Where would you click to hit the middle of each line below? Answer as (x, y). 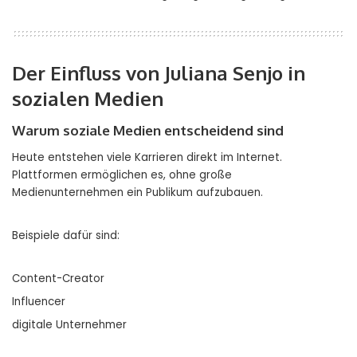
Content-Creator (58, 279)
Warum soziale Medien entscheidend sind (148, 131)
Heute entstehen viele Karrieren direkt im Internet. (147, 158)
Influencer (39, 302)
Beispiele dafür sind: (66, 236)
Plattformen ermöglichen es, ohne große (122, 175)
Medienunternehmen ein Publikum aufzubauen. (137, 193)
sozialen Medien (88, 99)
